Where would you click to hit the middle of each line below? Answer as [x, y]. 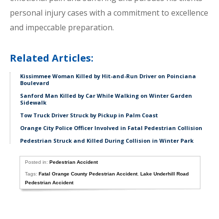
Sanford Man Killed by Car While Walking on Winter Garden [106, 96]
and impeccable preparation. [62, 27]
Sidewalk [33, 102]
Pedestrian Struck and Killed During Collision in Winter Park [107, 141]
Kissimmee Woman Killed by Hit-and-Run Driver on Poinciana [108, 76]
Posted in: [37, 162]
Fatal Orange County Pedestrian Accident [88, 174]
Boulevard [35, 83]
